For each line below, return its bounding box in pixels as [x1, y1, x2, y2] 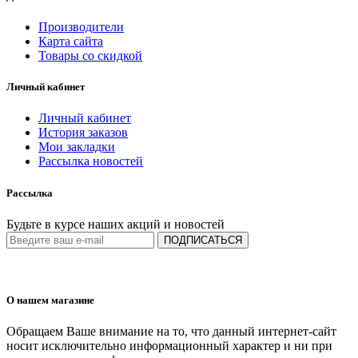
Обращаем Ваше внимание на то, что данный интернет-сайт [6, 324, 340, 339]
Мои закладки [38, 140, 115, 154]
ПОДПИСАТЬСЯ [164, 233, 242, 246]
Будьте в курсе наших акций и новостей [6, 217, 225, 231]
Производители [38, 20, 124, 34]
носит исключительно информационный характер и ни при [6, 339, 332, 353]
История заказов [38, 125, 128, 140]
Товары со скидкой [38, 49, 142, 62]
